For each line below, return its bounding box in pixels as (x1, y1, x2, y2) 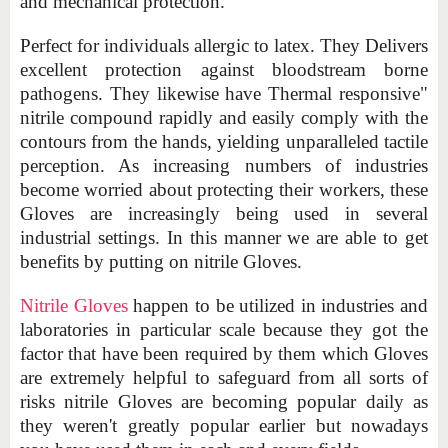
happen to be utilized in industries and (127, 294, 428, 316)
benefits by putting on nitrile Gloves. (20, 250, 302, 272)
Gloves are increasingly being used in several (20, 202, 428, 224)
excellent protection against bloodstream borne (20, 58, 428, 80)
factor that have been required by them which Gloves (20, 342, 428, 364)
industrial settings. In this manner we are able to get (20, 226, 428, 248)
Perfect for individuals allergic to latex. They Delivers (20, 34, 428, 56)
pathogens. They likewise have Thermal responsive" (20, 82, 428, 104)
